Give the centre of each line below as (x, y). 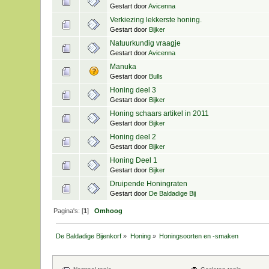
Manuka (123, 66)
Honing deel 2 (133, 137)
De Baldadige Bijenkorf (89, 236)
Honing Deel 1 (134, 160)
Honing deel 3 (133, 90)
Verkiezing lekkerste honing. (156, 20)
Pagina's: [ (69, 210)
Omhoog (109, 210)
